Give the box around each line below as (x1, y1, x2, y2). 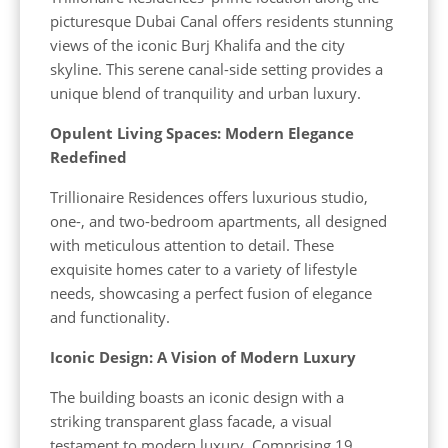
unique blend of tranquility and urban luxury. (50, 83, 361, 103)
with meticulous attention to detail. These (50, 235, 334, 255)
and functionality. (50, 307, 170, 327)
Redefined (50, 147, 127, 167)
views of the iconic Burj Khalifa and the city (50, 35, 345, 55)
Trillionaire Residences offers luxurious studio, (50, 187, 368, 207)
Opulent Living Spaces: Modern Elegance (50, 123, 354, 143)
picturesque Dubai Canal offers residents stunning (50, 11, 393, 31)
